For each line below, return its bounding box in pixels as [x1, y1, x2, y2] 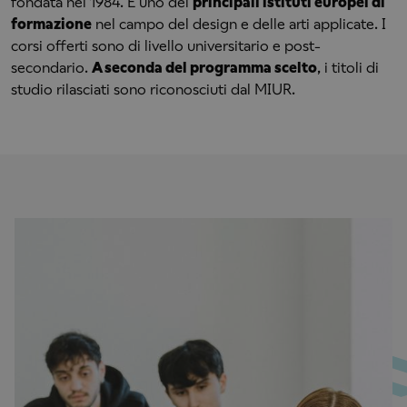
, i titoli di [317, 59, 379, 76]
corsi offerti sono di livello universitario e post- [11, 37, 321, 55]
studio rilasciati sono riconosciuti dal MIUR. [11, 81, 295, 98]
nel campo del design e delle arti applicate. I [92, 15, 386, 33]
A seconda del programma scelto [92, 59, 317, 76]
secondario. [11, 59, 92, 76]
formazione [11, 15, 92, 33]
